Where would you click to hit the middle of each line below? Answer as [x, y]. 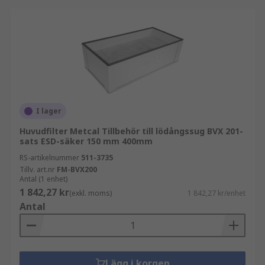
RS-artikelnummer [49, 158]
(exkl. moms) [91, 193]
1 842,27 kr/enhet [216, 193]
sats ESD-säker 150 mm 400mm [86, 141]
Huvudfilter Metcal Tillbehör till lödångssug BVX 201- [131, 131]
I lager [49, 111]
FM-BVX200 [77, 169]
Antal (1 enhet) [43, 179]
